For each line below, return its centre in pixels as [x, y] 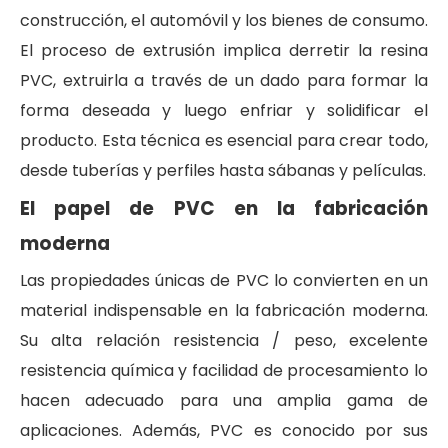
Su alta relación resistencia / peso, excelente [224, 340]
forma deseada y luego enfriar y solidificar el [224, 110]
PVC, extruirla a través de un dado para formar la [224, 80]
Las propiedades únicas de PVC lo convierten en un [224, 280]
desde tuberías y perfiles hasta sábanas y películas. [223, 170]
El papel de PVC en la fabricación [224, 208]
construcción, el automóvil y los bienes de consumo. [224, 20]
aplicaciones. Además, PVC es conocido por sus [224, 430]
